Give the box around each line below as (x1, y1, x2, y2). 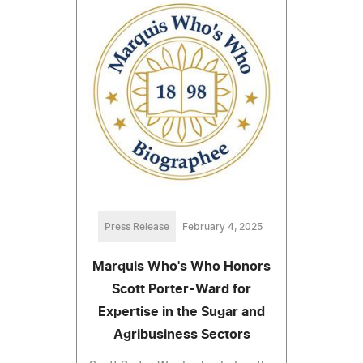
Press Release (104, 221, 169, 232)
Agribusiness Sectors (113, 327, 250, 341)
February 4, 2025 (181, 221, 263, 232)
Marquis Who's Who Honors (92, 259, 271, 273)
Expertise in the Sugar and (98, 305, 265, 318)
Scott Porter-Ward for (112, 282, 251, 296)
